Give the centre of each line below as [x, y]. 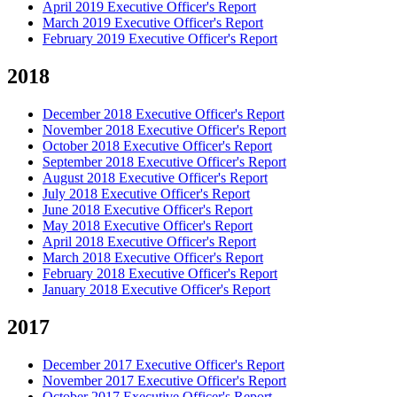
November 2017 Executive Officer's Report [164, 380]
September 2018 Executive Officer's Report [164, 162]
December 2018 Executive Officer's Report [163, 114]
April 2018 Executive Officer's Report [149, 242]
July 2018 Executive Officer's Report [146, 194]
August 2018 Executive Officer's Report [155, 178]
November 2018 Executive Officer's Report [164, 130]
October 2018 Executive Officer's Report [157, 146]
